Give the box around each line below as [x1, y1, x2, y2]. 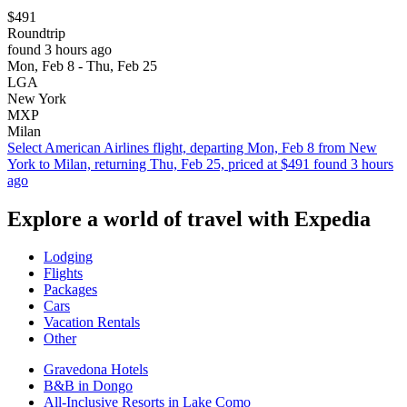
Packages [44, 282, 97, 298]
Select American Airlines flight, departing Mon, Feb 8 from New [7, 139, 377, 155]
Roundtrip [7, 25, 65, 41]
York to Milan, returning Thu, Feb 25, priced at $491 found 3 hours [7, 155, 393, 172]
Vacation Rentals [44, 314, 140, 331]
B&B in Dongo [44, 378, 133, 394]
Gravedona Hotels [44, 362, 148, 378]
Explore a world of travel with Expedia [7, 206, 371, 231]
